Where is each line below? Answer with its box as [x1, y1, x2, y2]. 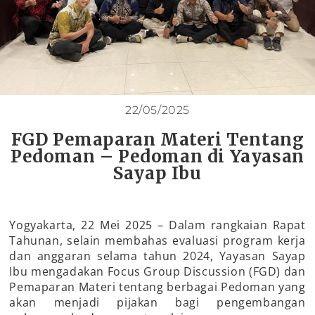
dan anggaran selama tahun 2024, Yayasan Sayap [9, 248, 306, 264]
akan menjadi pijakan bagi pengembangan [9, 295, 306, 311]
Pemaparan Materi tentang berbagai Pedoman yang [9, 279, 306, 295]
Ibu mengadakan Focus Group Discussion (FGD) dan [9, 264, 306, 280]
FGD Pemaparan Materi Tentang [11, 129, 304, 151]
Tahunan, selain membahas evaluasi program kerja [9, 233, 306, 249]
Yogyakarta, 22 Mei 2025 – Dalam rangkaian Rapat [9, 217, 306, 233]
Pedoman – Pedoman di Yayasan [11, 146, 304, 168]
